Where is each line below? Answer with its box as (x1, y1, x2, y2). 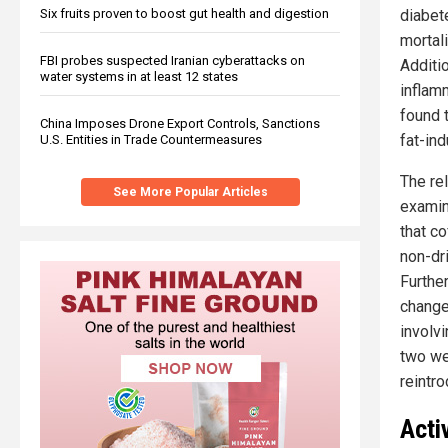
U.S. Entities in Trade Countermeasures (40, 131, 262, 147)
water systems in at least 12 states (40, 68, 238, 84)
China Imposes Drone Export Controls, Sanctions (40, 115, 320, 131)
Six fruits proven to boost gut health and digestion (40, 5, 329, 21)
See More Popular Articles (112, 184, 268, 199)
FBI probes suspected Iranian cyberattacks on (40, 52, 305, 68)
